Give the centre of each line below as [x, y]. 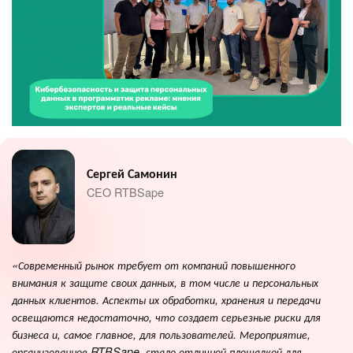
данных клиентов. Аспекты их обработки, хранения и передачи [166, 299]
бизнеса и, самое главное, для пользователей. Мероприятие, [161, 334]
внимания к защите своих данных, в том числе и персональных [165, 282]
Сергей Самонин [132, 173]
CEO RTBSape [125, 191]
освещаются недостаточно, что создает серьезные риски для [166, 316]
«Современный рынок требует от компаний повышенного [154, 264]
